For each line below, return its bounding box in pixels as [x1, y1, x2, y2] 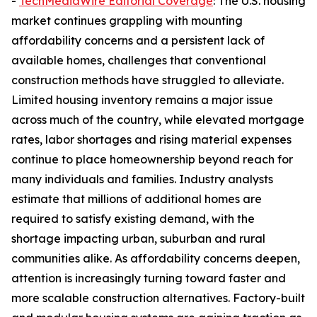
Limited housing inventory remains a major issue [11, 93, 273, 107]
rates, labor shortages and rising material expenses [11, 132, 292, 146]
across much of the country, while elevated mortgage [11, 113, 304, 127]
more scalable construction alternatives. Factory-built [11, 291, 305, 305]
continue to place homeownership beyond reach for [11, 152, 293, 166]
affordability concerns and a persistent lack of [11, 33, 265, 47]
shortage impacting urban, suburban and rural [11, 231, 265, 246]
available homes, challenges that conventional [11, 53, 266, 67]
